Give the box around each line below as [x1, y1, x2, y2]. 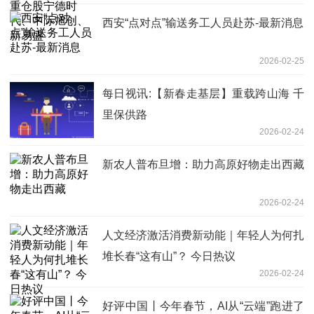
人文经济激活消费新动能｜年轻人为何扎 [102, 228, 304, 241]
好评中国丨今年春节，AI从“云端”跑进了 [102, 299, 304, 312]
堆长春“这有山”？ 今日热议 [102, 250, 235, 262]
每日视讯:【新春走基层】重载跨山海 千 [102, 87, 304, 100]
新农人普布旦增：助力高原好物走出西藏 [102, 158, 304, 170]
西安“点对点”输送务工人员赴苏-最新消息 [102, 16, 303, 29]
